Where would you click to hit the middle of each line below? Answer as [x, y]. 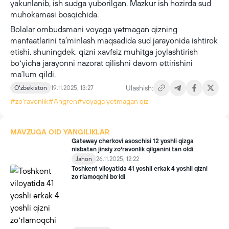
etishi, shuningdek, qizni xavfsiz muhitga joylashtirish [104, 52]
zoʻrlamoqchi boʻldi [98, 177]
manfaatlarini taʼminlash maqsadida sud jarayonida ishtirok [114, 40]
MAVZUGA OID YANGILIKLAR [60, 132]
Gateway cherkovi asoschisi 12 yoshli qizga [133, 141]
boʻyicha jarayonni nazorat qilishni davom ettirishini [101, 63]
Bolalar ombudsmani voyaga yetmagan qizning [94, 29]
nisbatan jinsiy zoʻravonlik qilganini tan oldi [132, 149]
